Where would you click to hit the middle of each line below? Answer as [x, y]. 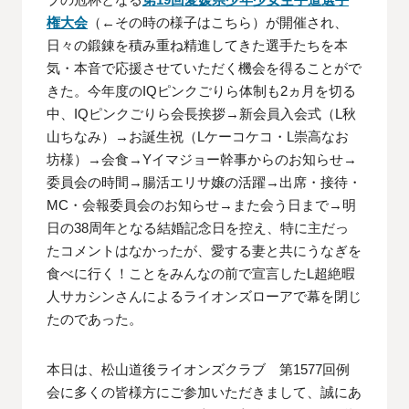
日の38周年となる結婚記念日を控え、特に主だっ [198, 228]
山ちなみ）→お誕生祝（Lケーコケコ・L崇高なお [198, 137]
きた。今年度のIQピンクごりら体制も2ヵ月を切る [202, 91]
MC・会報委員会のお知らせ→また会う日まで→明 [202, 205]
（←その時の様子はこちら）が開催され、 [218, 23]
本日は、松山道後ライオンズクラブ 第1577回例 [199, 370]
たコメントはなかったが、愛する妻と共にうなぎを [204, 251]
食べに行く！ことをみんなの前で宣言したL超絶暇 [201, 274]
